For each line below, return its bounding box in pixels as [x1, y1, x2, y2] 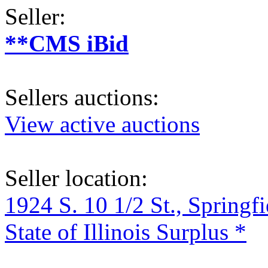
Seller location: [5, 165, 148, 191]
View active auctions [5, 111, 200, 137]
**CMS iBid [5, 30, 129, 56]
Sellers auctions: [5, 84, 159, 110]
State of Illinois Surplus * [5, 218, 246, 245]
